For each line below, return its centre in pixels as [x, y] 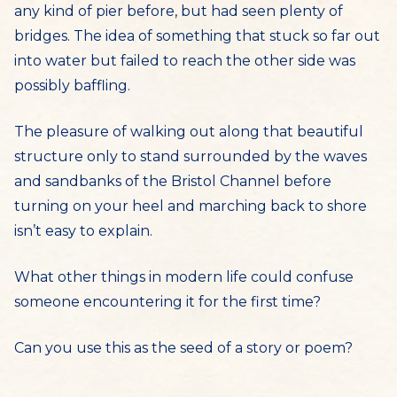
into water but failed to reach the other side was [185, 61]
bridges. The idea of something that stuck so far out [197, 36]
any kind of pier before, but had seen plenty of [179, 11]
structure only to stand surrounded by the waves [191, 156]
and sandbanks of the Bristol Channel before [173, 181]
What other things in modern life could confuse [184, 277]
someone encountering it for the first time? [167, 302]
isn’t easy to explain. [83, 231]
